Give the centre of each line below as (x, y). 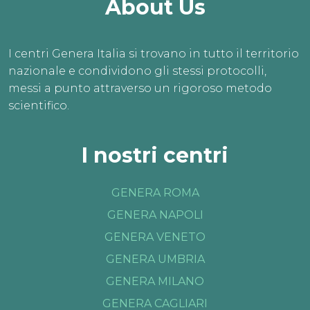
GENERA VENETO (155, 237)
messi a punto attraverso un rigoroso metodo (140, 88)
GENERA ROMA (155, 192)
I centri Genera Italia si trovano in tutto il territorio (154, 53)
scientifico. (39, 105)
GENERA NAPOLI (155, 215)
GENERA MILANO (155, 281)
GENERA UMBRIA (155, 259)
